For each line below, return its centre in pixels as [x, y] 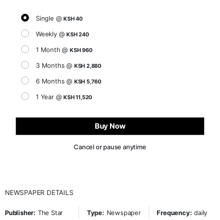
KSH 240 [78, 35]
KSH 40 [73, 19]
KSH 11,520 [78, 97]
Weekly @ [51, 34]
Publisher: [20, 213]
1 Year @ [50, 97]
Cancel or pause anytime [110, 147]
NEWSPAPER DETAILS [39, 193]
